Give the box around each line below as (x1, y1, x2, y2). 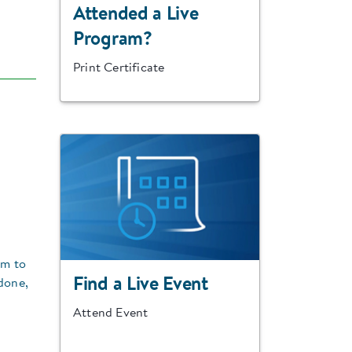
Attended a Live (73, 5, 199, 24)
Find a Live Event (73, 275, 208, 295)
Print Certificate (73, 61, 165, 75)
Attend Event (73, 306, 148, 320)
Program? (73, 30, 152, 49)
